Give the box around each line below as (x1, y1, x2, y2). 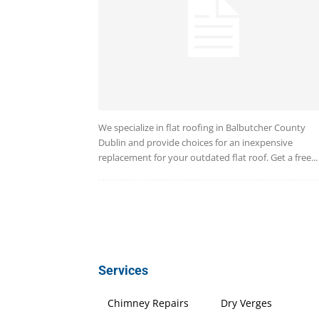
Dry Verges (220, 296, 272, 310)
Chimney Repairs (108, 296, 189, 310)
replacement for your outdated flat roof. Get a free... (98, 151, 318, 164)
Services (98, 263, 148, 278)
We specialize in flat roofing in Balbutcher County (98, 121, 305, 135)
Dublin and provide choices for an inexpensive (98, 136, 293, 150)
